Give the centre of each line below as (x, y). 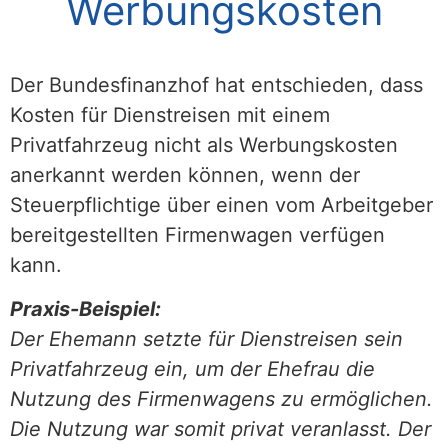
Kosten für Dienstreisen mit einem (170, 114)
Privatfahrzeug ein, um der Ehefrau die (192, 369)
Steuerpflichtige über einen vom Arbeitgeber (221, 204)
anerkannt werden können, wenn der (185, 174)
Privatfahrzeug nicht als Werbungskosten (204, 144)
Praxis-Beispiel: (85, 309)
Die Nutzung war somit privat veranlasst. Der (220, 429)
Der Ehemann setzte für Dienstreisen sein (206, 339)
